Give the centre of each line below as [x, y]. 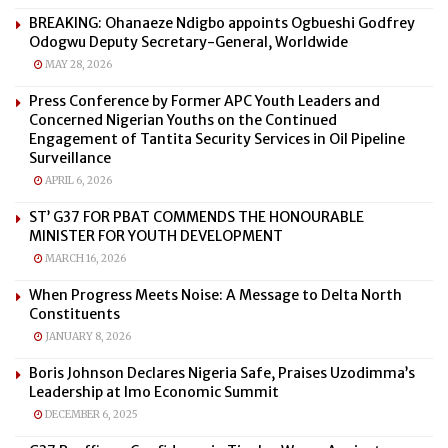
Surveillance [70, 157]
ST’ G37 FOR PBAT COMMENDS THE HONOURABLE [196, 216]
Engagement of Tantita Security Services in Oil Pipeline [217, 138]
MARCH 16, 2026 [84, 258]
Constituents [74, 313]
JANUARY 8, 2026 [87, 336]
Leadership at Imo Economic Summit [154, 391]
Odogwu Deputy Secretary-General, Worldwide [188, 41]
